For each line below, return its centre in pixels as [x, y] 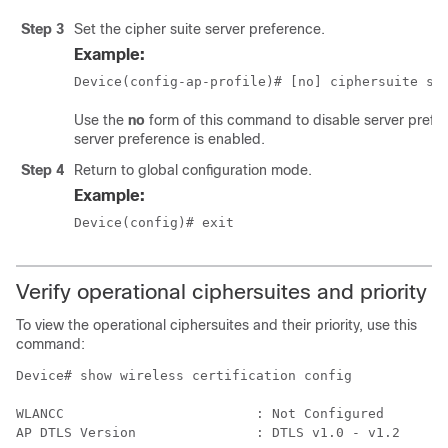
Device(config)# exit [154, 222]
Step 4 [42, 170]
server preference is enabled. [169, 139]
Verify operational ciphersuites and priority [221, 291]
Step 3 [42, 29]
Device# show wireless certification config [184, 375]
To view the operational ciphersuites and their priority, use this [216, 325]
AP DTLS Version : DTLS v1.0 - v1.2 [208, 432]
